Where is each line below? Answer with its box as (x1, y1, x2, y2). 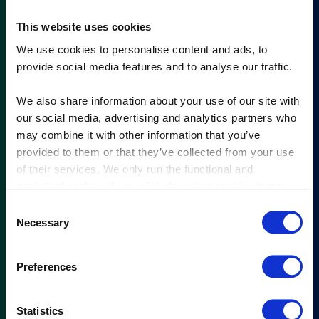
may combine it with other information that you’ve (16, 128, 261, 141)
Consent (5, 202, 45, 214)
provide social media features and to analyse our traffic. (16, 60, 293, 73)
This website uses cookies (16, 21, 152, 33)
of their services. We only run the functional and (16, 162, 253, 175)
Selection (5, 219, 48, 231)
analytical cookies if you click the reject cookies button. (16, 179, 291, 192)
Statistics (16, 304, 63, 317)
